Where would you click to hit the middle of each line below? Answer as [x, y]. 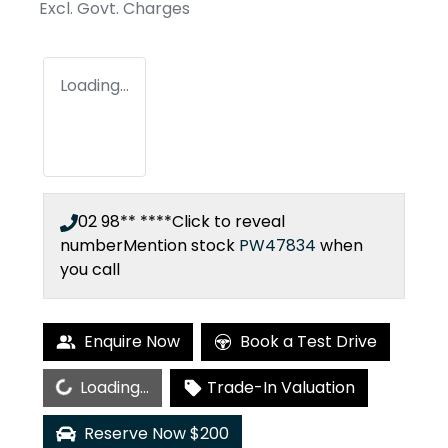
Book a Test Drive [308, 342]
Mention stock [181, 246]
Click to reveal [228, 222]
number [91, 246]
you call [90, 270]
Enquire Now [132, 342]
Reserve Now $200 [156, 434]
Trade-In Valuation [281, 388]
